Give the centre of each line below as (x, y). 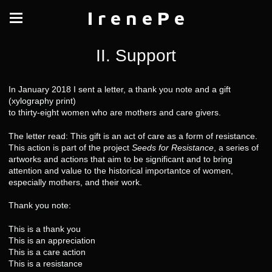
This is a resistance (46, 263)
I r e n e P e (136, 18)
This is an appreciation (52, 240)
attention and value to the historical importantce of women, (121, 170)
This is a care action (47, 252)
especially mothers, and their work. (75, 182)
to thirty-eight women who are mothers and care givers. (115, 112)
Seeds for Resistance (173, 147)
